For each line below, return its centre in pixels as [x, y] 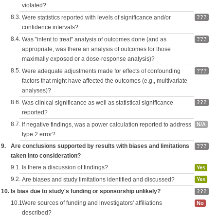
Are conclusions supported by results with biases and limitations [100, 146]
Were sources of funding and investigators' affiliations [92, 203]
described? [37, 213]
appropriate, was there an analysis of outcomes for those [96, 49]
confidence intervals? [50, 27]
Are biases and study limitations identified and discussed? [98, 180]
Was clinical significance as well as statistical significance [98, 103]
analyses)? [36, 91]
